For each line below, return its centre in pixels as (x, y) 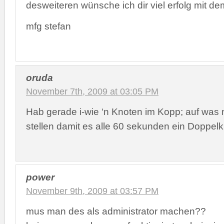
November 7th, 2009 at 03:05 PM (92, 91)
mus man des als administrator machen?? (116, 211)
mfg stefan (48, 26)
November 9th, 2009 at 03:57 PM (92, 191)
